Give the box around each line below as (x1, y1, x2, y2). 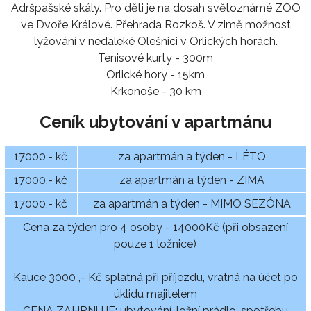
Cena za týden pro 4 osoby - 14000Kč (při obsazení (22, 220, 288, 234)
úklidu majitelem (113, 287, 197, 301)
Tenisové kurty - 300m (98, 51, 213, 65)
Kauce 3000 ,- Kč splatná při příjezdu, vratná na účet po (12, 270, 298, 284)
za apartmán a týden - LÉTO (118, 149, 267, 163)
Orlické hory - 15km (106, 68, 205, 82)
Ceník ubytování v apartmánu (40, 112, 271, 133)
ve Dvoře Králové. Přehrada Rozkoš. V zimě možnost (20, 18, 291, 32)
